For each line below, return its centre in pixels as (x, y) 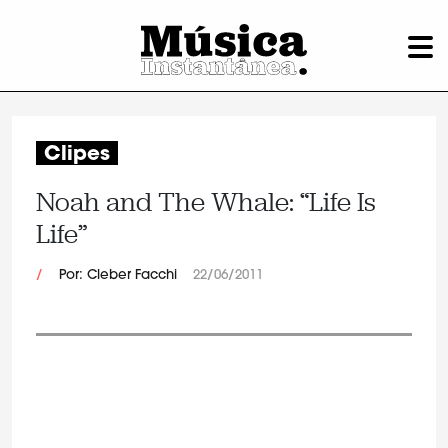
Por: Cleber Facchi (118, 275)
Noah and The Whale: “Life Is (206, 202)
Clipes (77, 155)
